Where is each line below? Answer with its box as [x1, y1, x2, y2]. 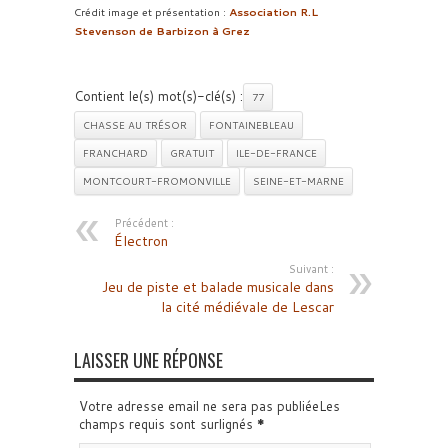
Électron [114, 230, 168, 251]
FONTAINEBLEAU [209, 117, 294, 132]
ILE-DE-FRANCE [236, 145, 317, 160]
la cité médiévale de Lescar [161, 296, 334, 317]
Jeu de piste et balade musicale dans [102, 276, 334, 297]
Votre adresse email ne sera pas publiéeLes [79, 396, 340, 415]
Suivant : [289, 260, 334, 277]
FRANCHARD [83, 145, 148, 160]
